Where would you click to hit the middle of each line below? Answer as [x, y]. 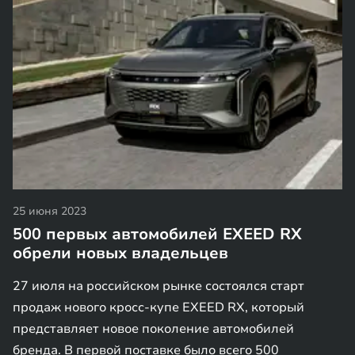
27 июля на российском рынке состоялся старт [158, 286]
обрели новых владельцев [120, 253]
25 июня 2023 [50, 211]
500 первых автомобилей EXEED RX [157, 234]
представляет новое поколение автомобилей [153, 329]
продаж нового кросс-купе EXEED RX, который [158, 307]
